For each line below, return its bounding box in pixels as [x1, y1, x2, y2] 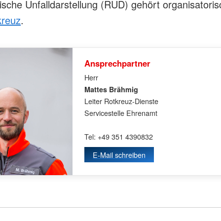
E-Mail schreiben [93, 149, 146, 160]
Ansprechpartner [84, 57, 151, 69]
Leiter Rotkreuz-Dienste [84, 95, 159, 106]
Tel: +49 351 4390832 [84, 131, 153, 142]
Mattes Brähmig [84, 84, 139, 94]
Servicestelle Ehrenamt [84, 107, 158, 118]
